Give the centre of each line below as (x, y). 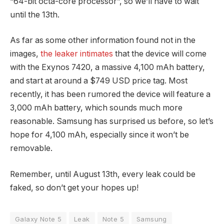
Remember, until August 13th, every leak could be (103, 174)
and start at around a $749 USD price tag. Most (99, 81)
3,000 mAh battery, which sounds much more (96, 108)
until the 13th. (35, 14)
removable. (31, 148)
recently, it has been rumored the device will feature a (110, 94)
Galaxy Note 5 (38, 219)
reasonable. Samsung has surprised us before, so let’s (112, 121)
